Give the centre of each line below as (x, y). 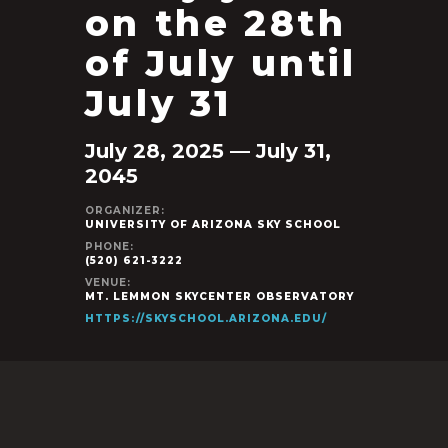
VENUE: (107, 282)
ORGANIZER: (124, 210)
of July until (220, 63)
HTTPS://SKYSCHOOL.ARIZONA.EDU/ (205, 318)
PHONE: (109, 246)
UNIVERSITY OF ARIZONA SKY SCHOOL (212, 224)
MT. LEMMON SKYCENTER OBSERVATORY (219, 296)
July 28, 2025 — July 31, (207, 151)
